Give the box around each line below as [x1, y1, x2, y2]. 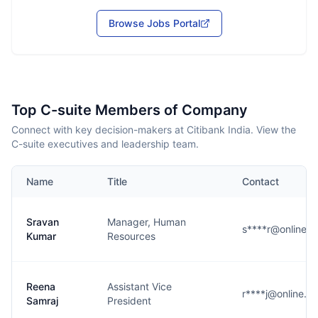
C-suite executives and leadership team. [11, 138, 199, 150]
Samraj [26, 295, 58, 307]
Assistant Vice [107, 280, 172, 292]
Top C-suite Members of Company [11, 102, 248, 119]
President [107, 295, 151, 307]
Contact [242, 175, 279, 187]
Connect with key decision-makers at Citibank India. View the [11, 124, 296, 136]
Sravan [26, 216, 59, 228]
